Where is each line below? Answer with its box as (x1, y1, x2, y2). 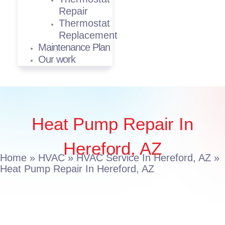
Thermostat (59, 18, 110, 29)
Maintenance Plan (38, 42, 110, 53)
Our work (38, 54, 76, 65)
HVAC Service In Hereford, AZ (76, 152, 211, 163)
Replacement (59, 30, 118, 41)
